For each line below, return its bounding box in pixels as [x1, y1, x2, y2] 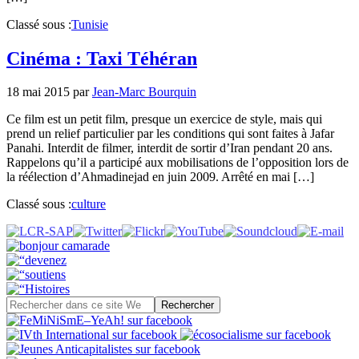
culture [71, 197, 106, 212]
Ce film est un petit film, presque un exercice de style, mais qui [6, 112, 322, 127]
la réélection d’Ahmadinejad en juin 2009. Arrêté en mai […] [6, 170, 314, 184]
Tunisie [71, 17, 108, 31]
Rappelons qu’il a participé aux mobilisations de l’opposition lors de [6, 155, 349, 170]
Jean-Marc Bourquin [92, 85, 196, 99]
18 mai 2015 [6, 85, 70, 99]
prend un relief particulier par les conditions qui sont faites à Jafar [6, 127, 334, 141]
